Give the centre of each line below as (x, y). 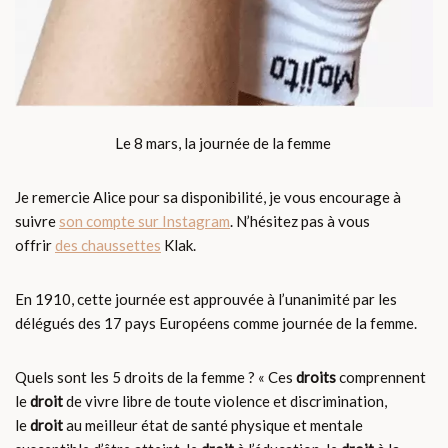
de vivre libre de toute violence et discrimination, (225, 401)
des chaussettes (108, 245)
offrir (35, 245)
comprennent (381, 377)
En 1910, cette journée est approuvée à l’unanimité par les (206, 299)
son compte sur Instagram (144, 221)
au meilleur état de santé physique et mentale (213, 425)
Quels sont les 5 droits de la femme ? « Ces (155, 377)
